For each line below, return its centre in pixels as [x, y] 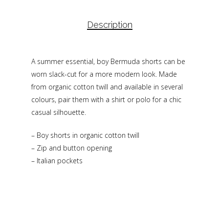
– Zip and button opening [72, 148]
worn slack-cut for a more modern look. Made [104, 74]
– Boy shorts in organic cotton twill [85, 135]
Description [109, 25]
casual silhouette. [59, 112]
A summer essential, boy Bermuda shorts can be [108, 62]
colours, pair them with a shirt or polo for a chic [106, 100]
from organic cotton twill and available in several [107, 87]
